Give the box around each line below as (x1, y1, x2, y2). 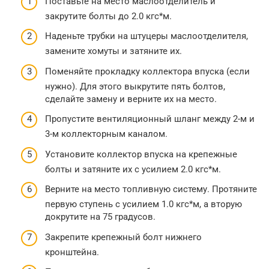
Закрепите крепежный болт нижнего (45, 231, 202, 243)
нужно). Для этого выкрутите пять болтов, (45, 80, 225, 92)
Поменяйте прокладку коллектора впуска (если (45, 65, 250, 77)
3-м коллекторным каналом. (45, 128, 168, 140)
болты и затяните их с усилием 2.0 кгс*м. (45, 163, 221, 175)
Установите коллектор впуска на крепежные (45, 148, 237, 160)
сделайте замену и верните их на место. (45, 93, 217, 104)
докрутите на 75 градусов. (45, 211, 156, 223)
